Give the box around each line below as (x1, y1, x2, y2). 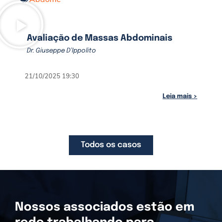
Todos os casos (81, 141, 141, 149)
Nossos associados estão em (15, 201, 194, 214)
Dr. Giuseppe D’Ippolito (27, 48, 96, 54)
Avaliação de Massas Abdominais (27, 34, 172, 43)
